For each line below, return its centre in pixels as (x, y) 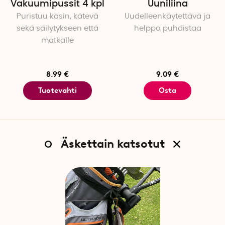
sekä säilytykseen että (58, 29)
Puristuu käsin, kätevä (58, 17)
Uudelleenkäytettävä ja (167, 17)
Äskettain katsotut (113, 144)
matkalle (58, 41)
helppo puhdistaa (167, 29)
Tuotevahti (58, 90)
